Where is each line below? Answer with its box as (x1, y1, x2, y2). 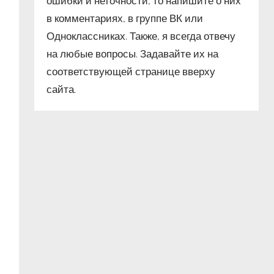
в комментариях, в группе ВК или (46, 12, 204, 25)
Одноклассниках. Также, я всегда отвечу (46, 30, 236, 43)
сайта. (46, 83, 76, 96)
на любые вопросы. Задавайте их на (46, 48, 219, 61)
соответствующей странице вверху (46, 65, 216, 78)
